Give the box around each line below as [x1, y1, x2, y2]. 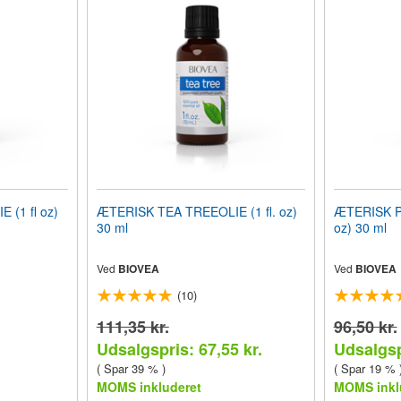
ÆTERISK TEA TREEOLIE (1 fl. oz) [96, 202, 297, 220]
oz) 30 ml [333, 218, 387, 236]
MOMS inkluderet [96, 378, 201, 396]
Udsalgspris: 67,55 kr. [96, 337, 262, 361]
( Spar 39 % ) [96, 360, 166, 377]
